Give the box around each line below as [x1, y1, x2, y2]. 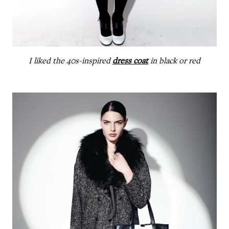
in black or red [148, 57, 200, 66]
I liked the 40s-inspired [29, 57, 112, 66]
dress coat [112, 57, 148, 66]
